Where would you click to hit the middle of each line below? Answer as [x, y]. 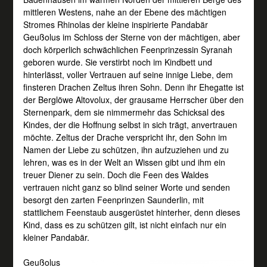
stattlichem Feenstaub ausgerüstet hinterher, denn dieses [131, 212]
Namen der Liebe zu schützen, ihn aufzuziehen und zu [126, 149]
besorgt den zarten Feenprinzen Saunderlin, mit [113, 199]
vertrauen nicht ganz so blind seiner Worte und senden [126, 187]
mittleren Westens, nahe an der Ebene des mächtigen [125, 12]
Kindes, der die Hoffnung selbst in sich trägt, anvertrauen [130, 124]
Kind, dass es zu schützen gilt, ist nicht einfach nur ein [125, 224]
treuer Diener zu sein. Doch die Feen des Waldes [116, 174]
